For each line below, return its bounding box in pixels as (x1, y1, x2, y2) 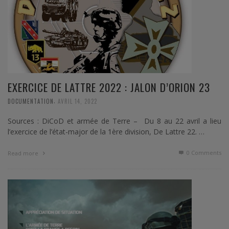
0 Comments (185, 149, 221, 157)
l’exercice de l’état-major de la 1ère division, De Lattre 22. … (8, 127, 204, 137)
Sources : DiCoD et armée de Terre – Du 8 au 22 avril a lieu (8, 116, 221, 126)
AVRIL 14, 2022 (58, 97, 97, 106)
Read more (8, 149, 40, 157)
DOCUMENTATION (8, 97, 54, 106)
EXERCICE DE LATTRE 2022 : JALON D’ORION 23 (8, 79, 210, 96)
